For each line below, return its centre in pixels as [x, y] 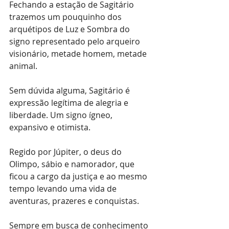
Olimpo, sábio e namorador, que [73, 164]
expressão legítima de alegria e [70, 103]
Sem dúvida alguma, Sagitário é [71, 90]
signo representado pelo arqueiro [76, 41]
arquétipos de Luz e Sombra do [71, 29]
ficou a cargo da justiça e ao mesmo [79, 176]
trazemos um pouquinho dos [66, 17]
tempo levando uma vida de [64, 189]
